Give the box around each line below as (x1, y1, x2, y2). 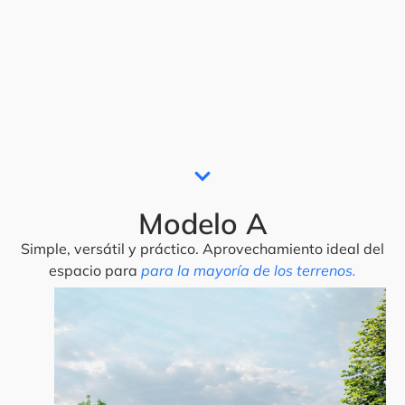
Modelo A (137, 204, 268, 241)
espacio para (49, 260, 141, 279)
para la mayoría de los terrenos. (141, 260, 356, 279)
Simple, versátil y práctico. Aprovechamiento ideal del (21, 239, 384, 258)
